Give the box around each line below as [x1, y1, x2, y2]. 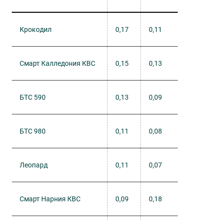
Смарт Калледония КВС [20, 59, 95, 67]
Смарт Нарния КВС [20, 194, 81, 203]
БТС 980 [20, 127, 46, 135]
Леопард [20, 161, 48, 169]
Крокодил [20, 25, 52, 33]
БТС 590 [20, 93, 46, 101]
